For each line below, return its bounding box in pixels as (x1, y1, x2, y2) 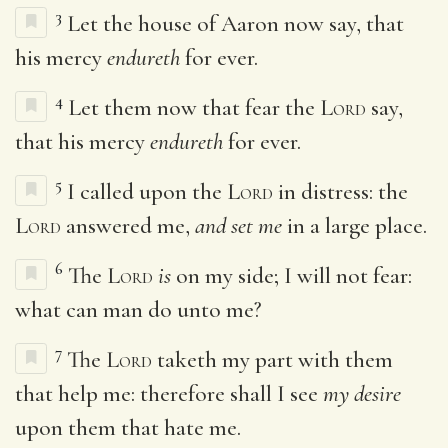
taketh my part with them (152, 345, 393, 374)
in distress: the (273, 177, 408, 206)
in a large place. (282, 211, 427, 240)
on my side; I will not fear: (171, 261, 412, 290)
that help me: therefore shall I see (15, 379, 323, 408)
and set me (195, 211, 282, 240)
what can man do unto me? (15, 295, 262, 324)
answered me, (61, 211, 195, 240)
